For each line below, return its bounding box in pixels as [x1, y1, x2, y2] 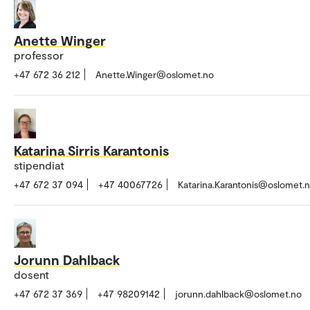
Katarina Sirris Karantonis [14, 141, 169, 158]
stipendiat [14, 158, 64, 172]
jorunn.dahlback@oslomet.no [175, 288, 302, 300]
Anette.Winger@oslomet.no [95, 69, 214, 81]
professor [14, 48, 64, 62]
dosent [14, 268, 49, 282]
